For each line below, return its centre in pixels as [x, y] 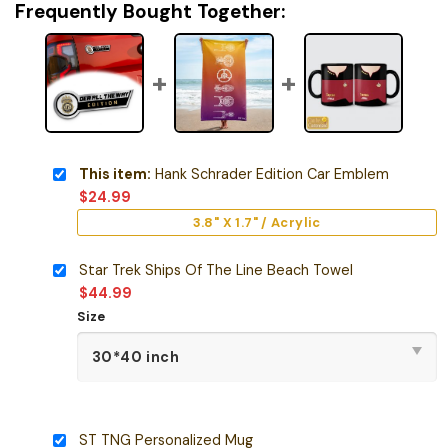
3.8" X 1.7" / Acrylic [256, 222]
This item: [114, 173]
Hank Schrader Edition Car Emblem [269, 173]
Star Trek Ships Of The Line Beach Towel [215, 270]
